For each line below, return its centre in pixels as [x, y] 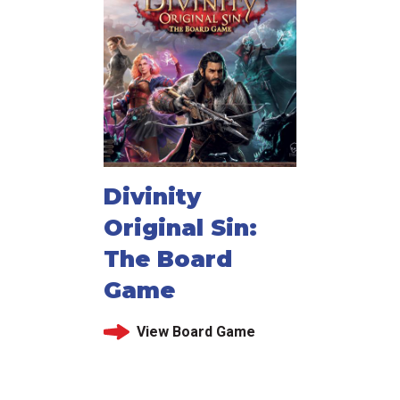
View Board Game [196, 332]
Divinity [152, 197]
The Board [168, 259]
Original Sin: [180, 228]
